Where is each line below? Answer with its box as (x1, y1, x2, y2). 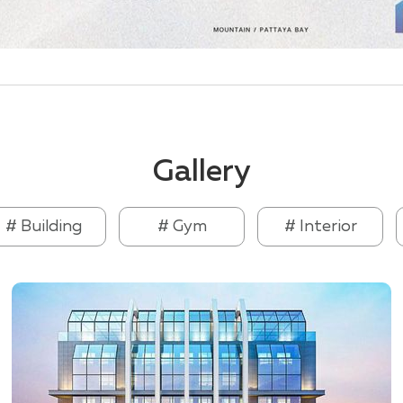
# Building (4, 219, 82, 236)
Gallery (152, 157, 251, 188)
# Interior (283, 219, 357, 236)
